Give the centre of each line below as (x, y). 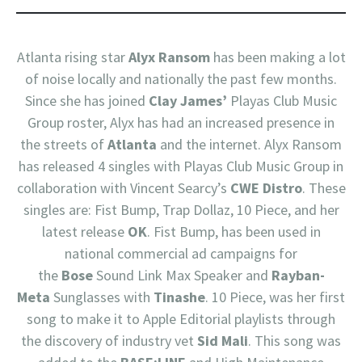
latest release (84, 232)
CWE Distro (266, 188)
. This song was (295, 341)
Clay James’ (188, 101)
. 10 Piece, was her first (275, 297)
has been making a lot (278, 57)
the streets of (64, 145)
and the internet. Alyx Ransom (249, 145)
